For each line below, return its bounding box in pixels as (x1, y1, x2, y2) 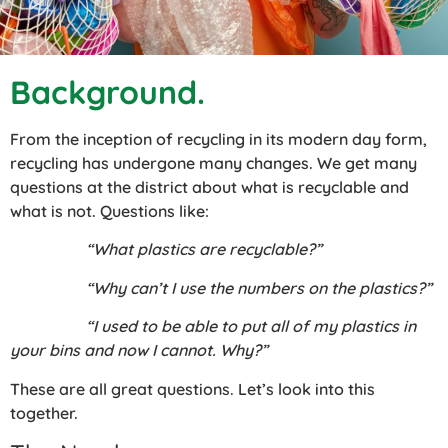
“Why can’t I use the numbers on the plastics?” (10, 277, 432, 298)
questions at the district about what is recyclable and (10, 176, 409, 197)
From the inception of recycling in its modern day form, (10, 128, 427, 149)
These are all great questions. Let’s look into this (10, 378, 375, 399)
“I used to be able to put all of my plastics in (10, 316, 416, 337)
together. (10, 402, 78, 423)
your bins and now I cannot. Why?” (10, 340, 268, 361)
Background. (10, 71, 205, 112)
